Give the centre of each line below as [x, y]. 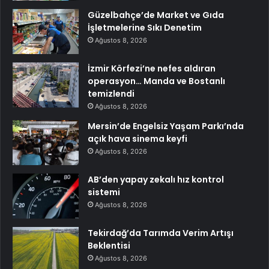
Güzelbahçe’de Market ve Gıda [156, 15]
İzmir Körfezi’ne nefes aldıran [152, 68]
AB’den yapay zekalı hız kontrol [156, 179]
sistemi [104, 192]
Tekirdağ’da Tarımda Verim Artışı [161, 233]
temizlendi [111, 93]
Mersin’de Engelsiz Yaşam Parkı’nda [166, 126]
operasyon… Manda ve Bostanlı [156, 81]
